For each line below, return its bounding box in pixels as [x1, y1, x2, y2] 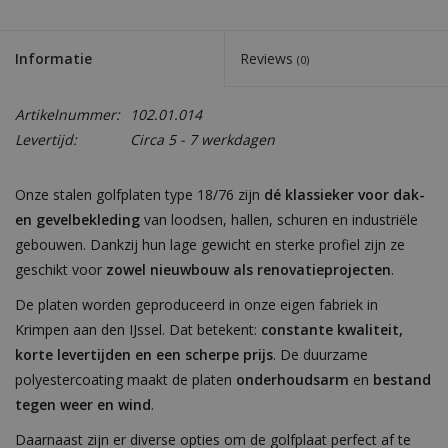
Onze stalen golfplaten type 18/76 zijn [15, 184, 264, 204]
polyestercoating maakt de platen [15, 369, 236, 389]
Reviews [240, 48, 297, 68]
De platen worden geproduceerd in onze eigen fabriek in [15, 294, 378, 314]
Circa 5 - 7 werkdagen [130, 129, 275, 149]
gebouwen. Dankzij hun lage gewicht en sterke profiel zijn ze [15, 234, 405, 254]
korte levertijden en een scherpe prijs [15, 344, 273, 364]
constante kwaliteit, [261, 319, 403, 339]
